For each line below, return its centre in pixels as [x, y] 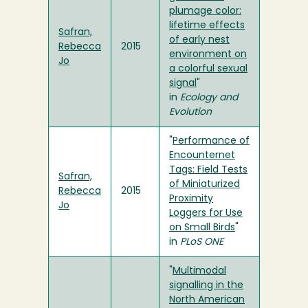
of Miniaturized [205, 185]
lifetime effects [207, 26]
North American [207, 300]
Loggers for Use [206, 214]
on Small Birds [202, 228]
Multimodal [199, 272]
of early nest [199, 41]
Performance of [211, 142]
